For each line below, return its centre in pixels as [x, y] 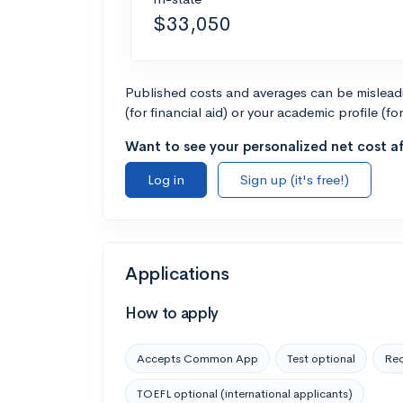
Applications [177, 273]
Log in [166, 179]
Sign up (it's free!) [295, 179]
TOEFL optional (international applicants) [245, 393]
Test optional [321, 358]
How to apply [172, 313]
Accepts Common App [197, 358]
